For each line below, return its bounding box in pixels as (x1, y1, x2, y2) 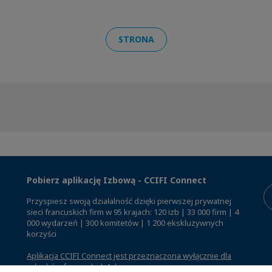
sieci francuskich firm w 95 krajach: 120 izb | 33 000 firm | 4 (27, 206, 239, 217)
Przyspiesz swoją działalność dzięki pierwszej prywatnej (27, 195, 231, 206)
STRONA (118, 33, 154, 45)
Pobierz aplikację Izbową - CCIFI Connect (27, 174, 206, 186)
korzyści (27, 228, 56, 239)
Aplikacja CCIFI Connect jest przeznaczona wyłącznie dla (27, 250, 231, 261)
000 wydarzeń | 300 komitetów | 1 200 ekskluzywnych (27, 217, 223, 228)
